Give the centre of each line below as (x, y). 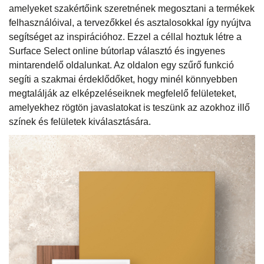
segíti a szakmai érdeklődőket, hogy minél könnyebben (123, 80)
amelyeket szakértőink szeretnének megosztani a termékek (132, 9)
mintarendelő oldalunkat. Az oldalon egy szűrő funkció (121, 65)
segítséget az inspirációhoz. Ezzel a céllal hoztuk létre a (125, 37)
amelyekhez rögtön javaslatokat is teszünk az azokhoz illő (129, 108)
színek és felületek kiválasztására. (80, 122)
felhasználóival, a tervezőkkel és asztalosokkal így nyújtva (130, 23)
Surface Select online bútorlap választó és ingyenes (117, 51)
